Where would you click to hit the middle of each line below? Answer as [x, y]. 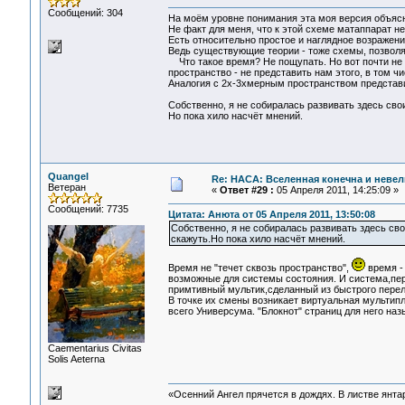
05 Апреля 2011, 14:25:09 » [336, 190]
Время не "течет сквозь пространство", [259, 268]
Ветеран [66, 187]
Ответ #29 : [246, 190]
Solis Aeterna [76, 359]
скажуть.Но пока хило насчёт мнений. [258, 239]
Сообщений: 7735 [88, 209]
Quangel [68, 176]
